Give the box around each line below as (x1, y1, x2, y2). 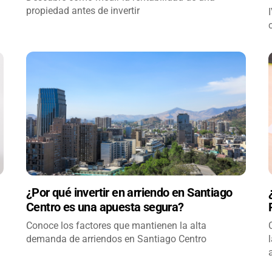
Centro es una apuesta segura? (26, 199, 184, 214)
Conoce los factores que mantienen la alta (26, 219, 207, 231)
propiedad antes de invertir (26, 5, 140, 17)
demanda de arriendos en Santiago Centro (26, 233, 207, 245)
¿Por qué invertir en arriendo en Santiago (26, 185, 233, 200)
